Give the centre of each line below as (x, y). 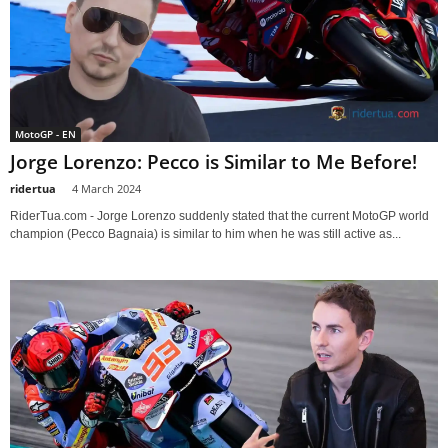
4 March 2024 (106, 189)
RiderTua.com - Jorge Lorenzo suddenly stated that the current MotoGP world (219, 216)
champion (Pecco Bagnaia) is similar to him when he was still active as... (205, 234)
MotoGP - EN (45, 134)
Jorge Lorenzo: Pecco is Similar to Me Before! (213, 162)
